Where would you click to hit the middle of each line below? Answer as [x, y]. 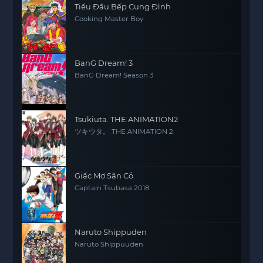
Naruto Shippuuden [109, 244]
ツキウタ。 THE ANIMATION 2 [124, 131]
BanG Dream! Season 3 [114, 75]
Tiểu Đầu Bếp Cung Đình [123, 6]
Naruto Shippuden [111, 232]
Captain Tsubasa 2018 [112, 188]
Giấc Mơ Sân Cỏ [104, 175]
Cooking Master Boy [109, 18]
